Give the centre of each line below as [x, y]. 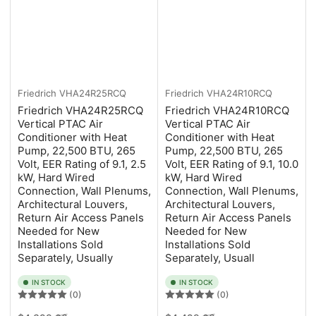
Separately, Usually [65, 258]
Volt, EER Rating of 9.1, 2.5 [82, 164]
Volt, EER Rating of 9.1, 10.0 [232, 164]
